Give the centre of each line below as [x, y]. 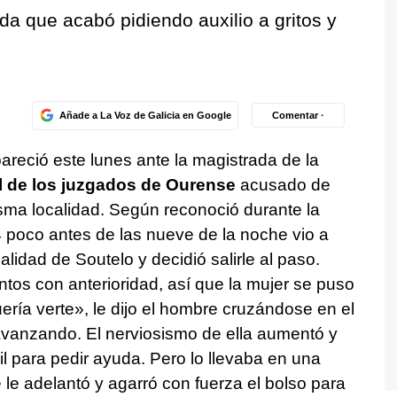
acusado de [283, 184]
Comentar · [298, 115]
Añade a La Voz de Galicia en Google [145, 115]
